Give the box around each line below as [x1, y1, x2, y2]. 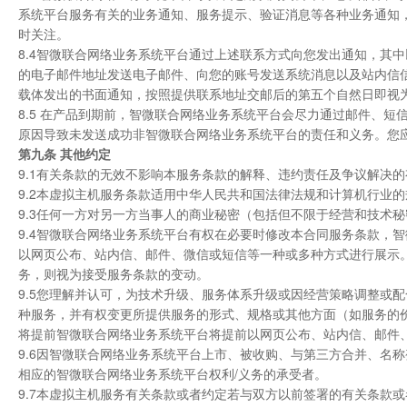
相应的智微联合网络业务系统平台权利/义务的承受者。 [18, 364, 327, 382]
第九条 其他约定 [18, 144, 111, 163]
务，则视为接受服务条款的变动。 [18, 264, 209, 283]
